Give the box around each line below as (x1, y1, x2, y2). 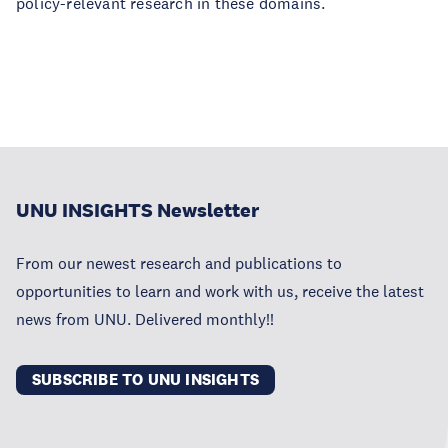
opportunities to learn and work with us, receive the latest (16, 281, 424, 301)
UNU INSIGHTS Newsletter (16, 198, 259, 222)
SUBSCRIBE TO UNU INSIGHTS (32, 369, 259, 390)
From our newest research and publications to (16, 253, 342, 273)
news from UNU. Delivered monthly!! (16, 309, 274, 329)
